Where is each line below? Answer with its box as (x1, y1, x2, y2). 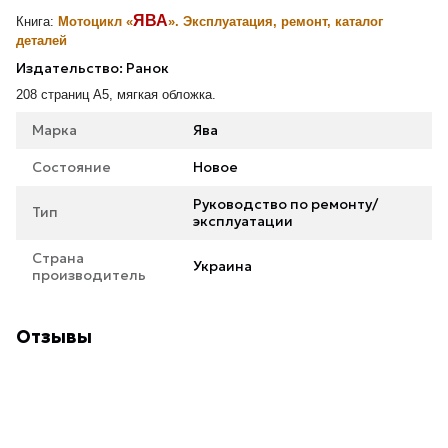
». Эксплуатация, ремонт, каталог (168, 13, 383, 29)
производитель (32, 265, 146, 284)
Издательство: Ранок (16, 58, 169, 77)
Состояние (32, 157, 111, 176)
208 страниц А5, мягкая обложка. (16, 86, 216, 102)
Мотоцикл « (58, 13, 133, 29)
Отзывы (16, 324, 92, 348)
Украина (193, 256, 252, 275)
